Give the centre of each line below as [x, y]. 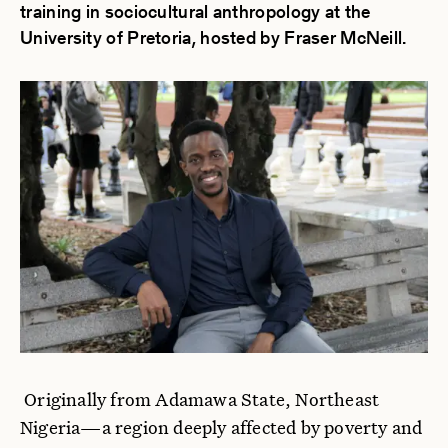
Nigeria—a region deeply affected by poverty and [221, 427]
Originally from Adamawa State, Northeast [202, 399]
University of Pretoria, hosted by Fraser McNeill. [213, 37]
